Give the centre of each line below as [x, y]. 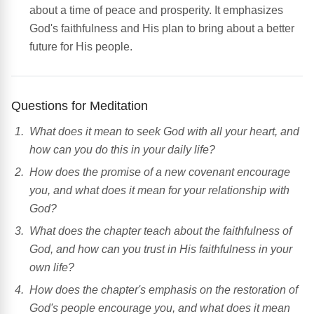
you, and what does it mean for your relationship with [159, 191]
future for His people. [81, 47]
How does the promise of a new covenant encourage [160, 172]
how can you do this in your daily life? [122, 150]
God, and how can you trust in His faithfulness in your [161, 250]
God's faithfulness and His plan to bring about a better [162, 29]
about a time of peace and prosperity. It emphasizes [156, 11]
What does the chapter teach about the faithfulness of [161, 231]
